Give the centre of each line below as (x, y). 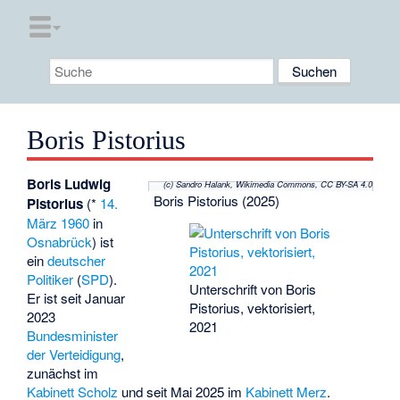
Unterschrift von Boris (252, 289)
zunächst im (63, 373)
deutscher (77, 261)
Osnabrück (60, 242)
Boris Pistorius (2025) (216, 201)
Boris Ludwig (69, 184)
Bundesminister (73, 336)
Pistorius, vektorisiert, (252, 308)
